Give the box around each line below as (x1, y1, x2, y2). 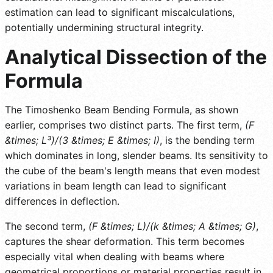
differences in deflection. (5, 195, 119, 208)
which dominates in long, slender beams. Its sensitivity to (5, 149, 268, 162)
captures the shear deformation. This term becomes (5, 235, 244, 248)
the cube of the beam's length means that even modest (5, 165, 260, 177)
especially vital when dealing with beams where (5, 250, 224, 263)
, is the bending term (160, 134, 255, 147)
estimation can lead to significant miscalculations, (5, 6, 235, 19)
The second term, (5, 220, 88, 233)
